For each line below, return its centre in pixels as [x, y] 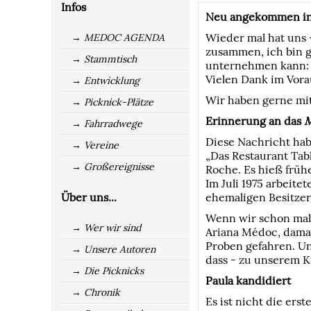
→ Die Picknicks [108, 271]
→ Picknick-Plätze [112, 102]
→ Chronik [96, 292]
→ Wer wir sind [106, 228]
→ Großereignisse [113, 167]
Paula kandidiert [248, 280]
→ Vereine [95, 145]
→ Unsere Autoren [114, 249]
